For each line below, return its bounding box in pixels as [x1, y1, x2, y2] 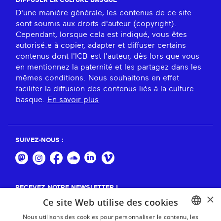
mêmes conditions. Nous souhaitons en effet [16, 74, 179, 82]
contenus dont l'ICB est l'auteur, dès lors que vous [16, 52, 199, 61]
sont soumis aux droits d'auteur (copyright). [16, 20, 177, 28]
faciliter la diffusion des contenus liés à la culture [16, 85, 194, 93]
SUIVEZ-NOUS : [15, 137, 64, 144]
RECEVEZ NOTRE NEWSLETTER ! [15, 184, 118, 191]
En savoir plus [47, 96, 99, 104]
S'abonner [163, 205, 196, 213]
